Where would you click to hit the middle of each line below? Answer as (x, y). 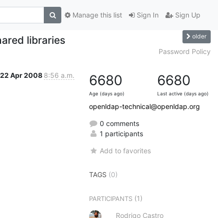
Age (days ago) (107, 93)
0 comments (118, 123)
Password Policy (185, 51)
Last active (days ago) (183, 93)
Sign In (147, 15)
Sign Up (187, 15)
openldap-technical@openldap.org (145, 106)
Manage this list (96, 15)
